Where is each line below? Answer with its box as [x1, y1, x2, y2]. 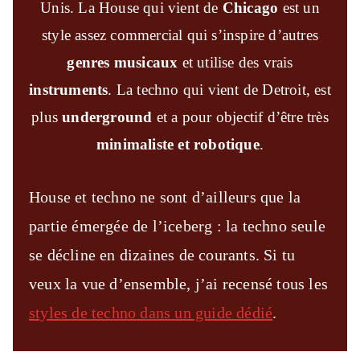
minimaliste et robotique [96, 135, 260, 153]
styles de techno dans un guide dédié [29, 303, 273, 321]
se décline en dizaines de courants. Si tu [29, 245, 296, 264]
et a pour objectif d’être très [156, 108, 329, 125]
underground [62, 108, 157, 125]
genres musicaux [67, 53, 178, 71]
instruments [29, 80, 108, 98]
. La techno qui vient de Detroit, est [108, 80, 331, 98]
